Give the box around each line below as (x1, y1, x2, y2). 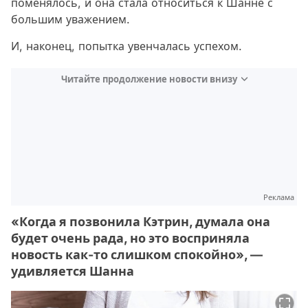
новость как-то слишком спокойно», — (11, 247, 263, 263)
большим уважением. (11, 12, 133, 27)
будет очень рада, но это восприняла (11, 231, 250, 246)
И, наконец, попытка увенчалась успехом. (11, 39, 242, 54)
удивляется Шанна (11, 264, 134, 279)
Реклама (263, 192, 294, 203)
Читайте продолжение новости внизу (60, 74, 237, 85)
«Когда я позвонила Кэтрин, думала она (11, 214, 270, 230)
